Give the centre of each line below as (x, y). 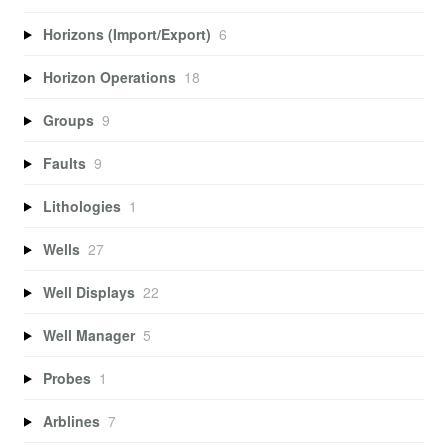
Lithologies (81, 205)
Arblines (71, 420)
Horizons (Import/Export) (126, 33)
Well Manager (88, 334)
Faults (64, 162)
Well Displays (88, 291)
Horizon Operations (109, 76)
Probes (66, 377)
